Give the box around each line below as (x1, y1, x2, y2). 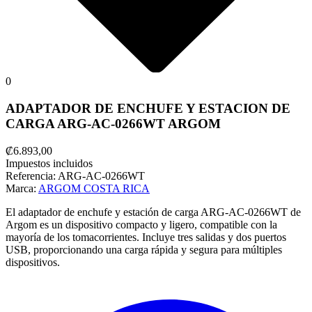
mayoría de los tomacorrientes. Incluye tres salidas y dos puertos (6, 231, 286, 243)
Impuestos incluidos (6, 157, 93, 169)
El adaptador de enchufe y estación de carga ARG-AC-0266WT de (6, 205, 301, 218)
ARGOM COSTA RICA (38, 182, 150, 194)
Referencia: (6, 169, 58, 182)
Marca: (6, 182, 38, 194)
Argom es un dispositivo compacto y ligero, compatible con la (6, 218, 277, 231)
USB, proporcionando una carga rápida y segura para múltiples (6, 243, 282, 256)
